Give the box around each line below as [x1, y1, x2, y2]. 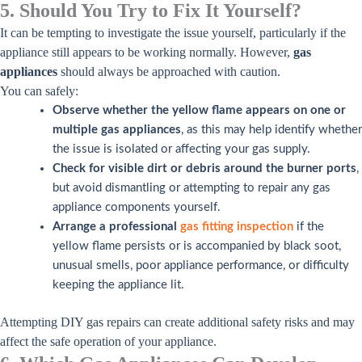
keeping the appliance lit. [53, 278, 184, 291]
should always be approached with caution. [57, 64, 280, 78]
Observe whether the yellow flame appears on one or [53, 103, 346, 116]
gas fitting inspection [180, 220, 293, 233]
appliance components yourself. [53, 200, 221, 213]
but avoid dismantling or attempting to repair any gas [53, 181, 330, 194]
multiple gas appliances [53, 123, 181, 136]
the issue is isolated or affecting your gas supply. [53, 142, 310, 155]
